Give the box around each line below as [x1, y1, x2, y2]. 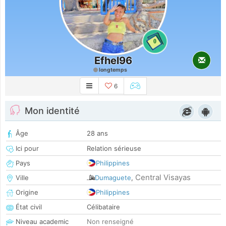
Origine [14, 188, 38, 197]
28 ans [87, 129, 108, 138]
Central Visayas [135, 173, 191, 183]
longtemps [98, 67, 127, 73]
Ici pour [14, 144, 39, 153]
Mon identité [25, 105, 80, 117]
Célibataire [87, 203, 120, 211]
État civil [14, 203, 42, 211]
